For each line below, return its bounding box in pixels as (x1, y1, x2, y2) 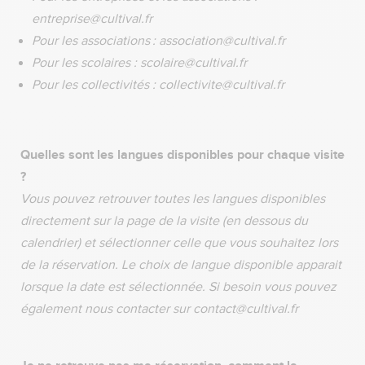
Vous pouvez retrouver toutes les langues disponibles (20, 191, 325, 207)
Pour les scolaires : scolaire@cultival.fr (32, 55, 253, 71)
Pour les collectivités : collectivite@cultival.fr (32, 77, 288, 93)
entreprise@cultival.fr (32, 11, 159, 27)
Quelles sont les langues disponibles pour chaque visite (20, 146, 345, 163)
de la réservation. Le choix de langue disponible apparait (20, 257, 341, 273)
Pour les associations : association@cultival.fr (32, 33, 292, 49)
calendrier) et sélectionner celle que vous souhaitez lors (20, 235, 338, 251)
